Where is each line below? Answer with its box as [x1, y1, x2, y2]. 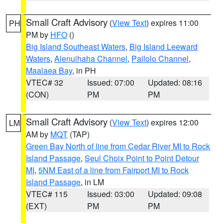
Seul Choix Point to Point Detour [85, 152, 199, 164]
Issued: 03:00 [87, 188, 134, 200]
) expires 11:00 [146, 17, 199, 28]
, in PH [72, 65, 96, 76]
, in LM [81, 176, 104, 188]
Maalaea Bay [26, 65, 72, 76]
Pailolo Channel [131, 53, 189, 64]
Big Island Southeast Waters [26, 41, 125, 52]
